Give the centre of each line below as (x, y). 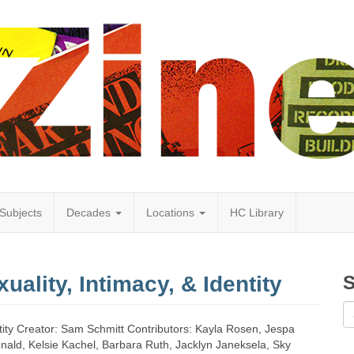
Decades (90, 213)
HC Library (257, 213)
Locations (172, 213)
